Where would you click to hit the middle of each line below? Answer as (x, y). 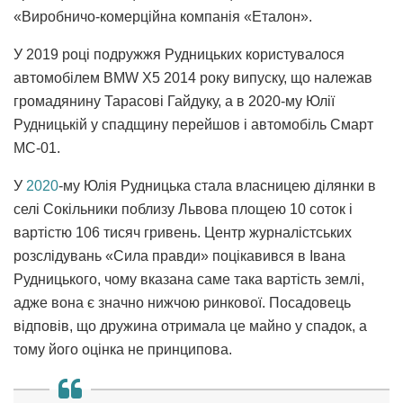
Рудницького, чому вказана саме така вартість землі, (189, 280)
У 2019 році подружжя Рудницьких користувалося (179, 55)
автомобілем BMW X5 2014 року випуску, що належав (193, 78)
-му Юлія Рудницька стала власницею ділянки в (217, 186)
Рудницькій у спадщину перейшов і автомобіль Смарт (193, 125)
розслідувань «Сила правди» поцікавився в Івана (179, 256)
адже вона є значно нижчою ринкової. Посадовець (182, 303)
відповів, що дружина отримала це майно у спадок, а (190, 327)
